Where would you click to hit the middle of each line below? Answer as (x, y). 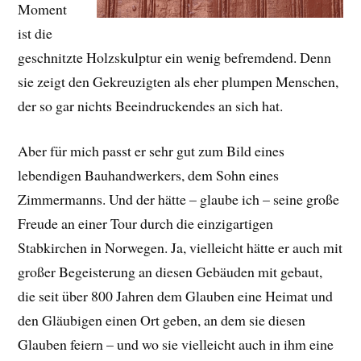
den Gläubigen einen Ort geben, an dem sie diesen (162, 320)
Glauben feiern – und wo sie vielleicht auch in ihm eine (176, 344)
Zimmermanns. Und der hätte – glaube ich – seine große (179, 199)
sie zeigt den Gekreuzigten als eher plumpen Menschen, (178, 81)
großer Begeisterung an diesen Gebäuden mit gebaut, (170, 272)
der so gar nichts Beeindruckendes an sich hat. (151, 105)
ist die (35, 33)
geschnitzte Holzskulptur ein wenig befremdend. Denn (175, 57)
